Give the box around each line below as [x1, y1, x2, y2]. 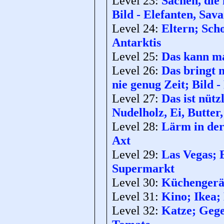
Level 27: [112, 91, 161, 105]
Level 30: [112, 175, 161, 189]
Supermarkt [112, 161, 174, 175]
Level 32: [112, 203, 161, 217]
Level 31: [112, 189, 161, 203]
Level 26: [112, 63, 161, 77]
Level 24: [112, 21, 161, 35]
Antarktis [112, 35, 161, 49]
